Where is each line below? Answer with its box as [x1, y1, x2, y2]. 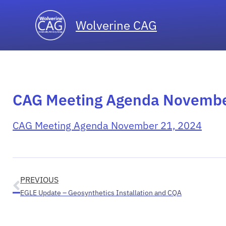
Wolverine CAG [76, 17, 157, 33]
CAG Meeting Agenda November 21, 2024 [13, 119, 202, 132]
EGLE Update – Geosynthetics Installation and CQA [20, 188, 182, 197]
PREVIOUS [20, 175, 59, 185]
